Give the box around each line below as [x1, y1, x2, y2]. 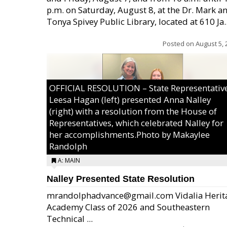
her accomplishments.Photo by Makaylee [49, 129, 210, 140]
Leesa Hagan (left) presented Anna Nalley [49, 94, 211, 105]
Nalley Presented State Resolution [47, 174, 195, 184]
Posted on [163, 39, 196, 48]
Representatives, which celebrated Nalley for [49, 117, 223, 129]
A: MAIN [58, 156, 80, 165]
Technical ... [47, 213, 93, 224]
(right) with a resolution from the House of [49, 105, 217, 117]
